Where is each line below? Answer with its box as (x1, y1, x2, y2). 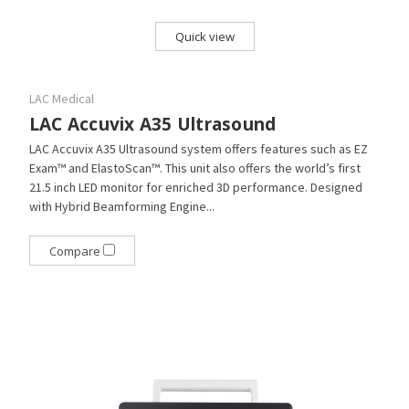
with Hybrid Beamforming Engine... (28, 198, 215, 215)
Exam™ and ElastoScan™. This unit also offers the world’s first (28, 160, 361, 177)
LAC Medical (28, 90, 94, 108)
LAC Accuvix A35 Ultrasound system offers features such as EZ (28, 141, 368, 158)
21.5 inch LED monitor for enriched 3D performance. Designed (28, 179, 362, 196)
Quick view (174, 28, 235, 46)
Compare (48, 243, 103, 260)
